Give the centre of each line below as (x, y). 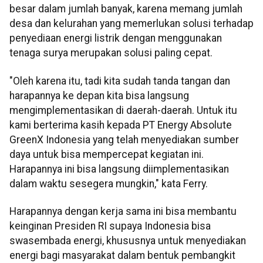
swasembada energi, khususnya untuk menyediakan (128, 241)
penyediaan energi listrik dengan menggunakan (116, 38)
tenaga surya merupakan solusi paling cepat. (111, 53)
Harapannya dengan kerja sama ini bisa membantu (123, 212)
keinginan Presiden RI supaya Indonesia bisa (110, 226)
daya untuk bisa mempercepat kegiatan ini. (107, 154)
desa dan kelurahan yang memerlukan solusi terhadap (131, 24)
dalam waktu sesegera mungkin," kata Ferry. (109, 183)
